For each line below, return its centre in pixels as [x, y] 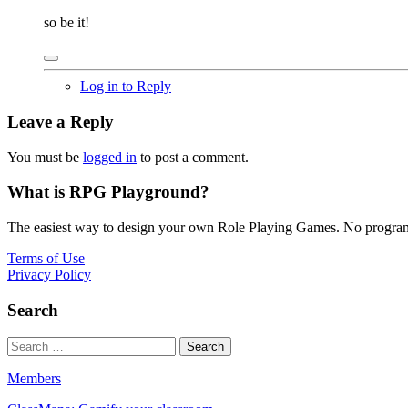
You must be [45, 157]
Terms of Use [46, 258]
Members [34, 379]
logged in [110, 157]
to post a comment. [193, 157]
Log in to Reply [126, 87]
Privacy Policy [49, 275]
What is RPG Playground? [108, 192]
